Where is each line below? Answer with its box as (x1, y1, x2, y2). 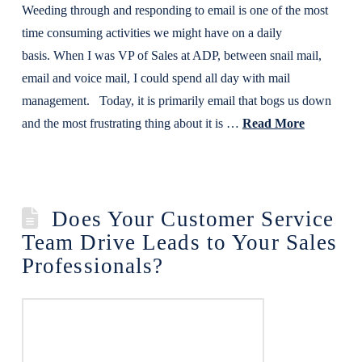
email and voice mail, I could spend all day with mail (21, 71, 290, 85)
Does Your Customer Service (52, 207, 335, 231)
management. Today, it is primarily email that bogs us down (21, 94, 331, 107)
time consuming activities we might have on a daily (21, 26, 282, 40)
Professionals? (21, 254, 164, 278)
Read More (242, 116, 305, 130)
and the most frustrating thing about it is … (21, 116, 242, 130)
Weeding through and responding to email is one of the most (21, 3, 328, 17)
